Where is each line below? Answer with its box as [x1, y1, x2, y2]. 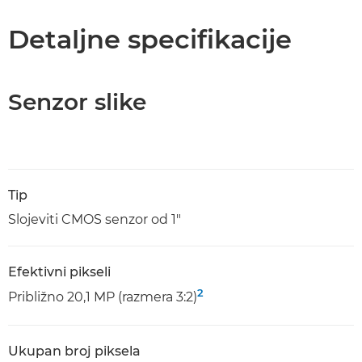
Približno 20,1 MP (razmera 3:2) [8, 289, 197, 305]
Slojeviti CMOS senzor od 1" [8, 212, 181, 227]
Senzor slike [8, 88, 146, 116]
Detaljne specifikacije [8, 23, 292, 55]
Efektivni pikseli [8, 264, 111, 280]
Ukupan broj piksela [8, 343, 141, 359]
